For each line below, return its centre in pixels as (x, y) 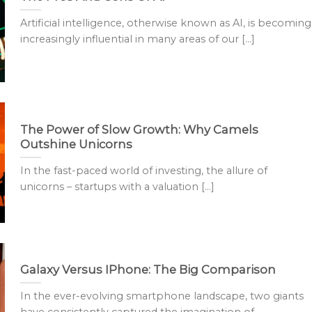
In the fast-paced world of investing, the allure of (143, 171)
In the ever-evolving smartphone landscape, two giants (162, 296)
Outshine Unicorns (76, 144)
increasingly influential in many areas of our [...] (137, 39)
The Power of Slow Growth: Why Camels (139, 129)
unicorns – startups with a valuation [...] (117, 187)
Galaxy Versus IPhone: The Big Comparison (148, 269)
